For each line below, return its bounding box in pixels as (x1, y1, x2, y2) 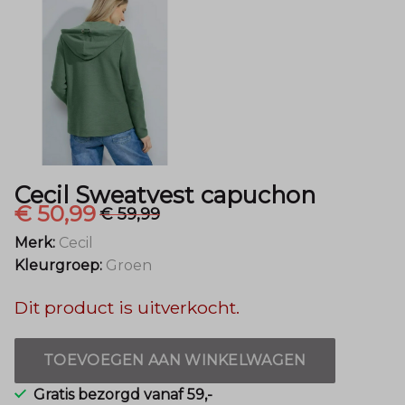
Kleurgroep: (14, 256, 102, 274)
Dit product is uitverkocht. (14, 297, 240, 318)
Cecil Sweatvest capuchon (14, 180, 316, 209)
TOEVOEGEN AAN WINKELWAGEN (43, 352, 306, 370)
